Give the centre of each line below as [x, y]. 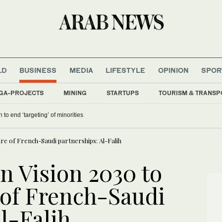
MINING [75, 93]
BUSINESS [38, 70]
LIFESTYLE [126, 70]
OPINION [173, 70]
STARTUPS [123, 93]
